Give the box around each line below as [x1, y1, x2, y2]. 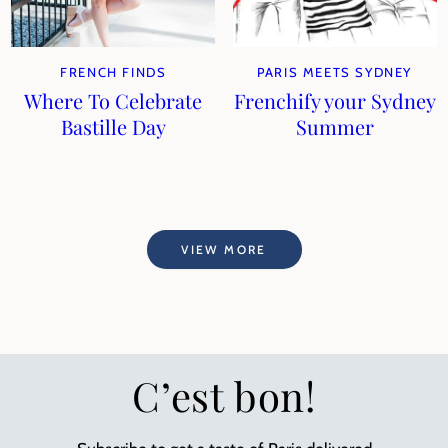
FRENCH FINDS [60, 64, 167, 80]
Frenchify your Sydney [233, 87, 436, 114]
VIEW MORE [181, 241, 267, 257]
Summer [295, 113, 374, 140]
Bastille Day [60, 113, 166, 140]
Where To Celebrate [24, 87, 203, 114]
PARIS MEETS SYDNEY [257, 64, 413, 80]
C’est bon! [132, 369, 316, 422]
